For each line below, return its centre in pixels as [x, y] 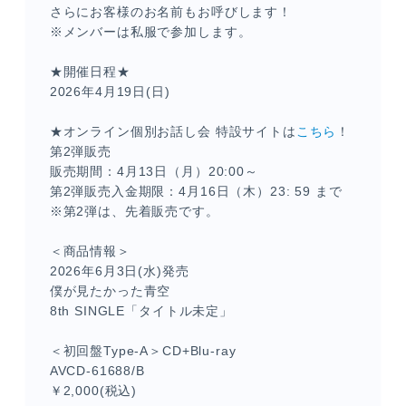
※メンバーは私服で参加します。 [150, 32]
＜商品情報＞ [90, 251]
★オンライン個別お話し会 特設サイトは [173, 131]
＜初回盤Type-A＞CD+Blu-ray [143, 351]
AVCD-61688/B [97, 371]
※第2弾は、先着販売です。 [134, 211]
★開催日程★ [90, 72]
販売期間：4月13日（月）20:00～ [154, 171]
